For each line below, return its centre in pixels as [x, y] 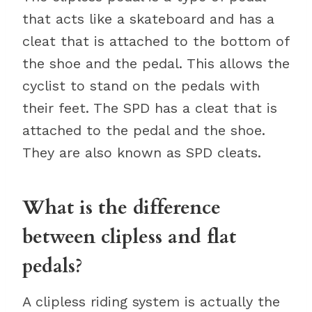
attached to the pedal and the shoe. [144, 130]
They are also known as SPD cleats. [142, 153]
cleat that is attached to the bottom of [156, 41]
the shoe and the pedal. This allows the [156, 63]
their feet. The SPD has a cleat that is [150, 108]
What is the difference [122, 208]
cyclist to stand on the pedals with [141, 86]
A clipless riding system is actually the [151, 302]
